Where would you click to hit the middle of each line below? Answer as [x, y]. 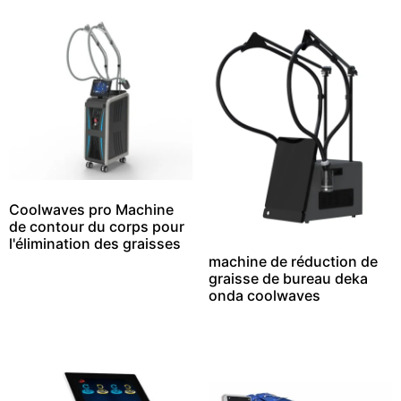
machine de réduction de [293, 262]
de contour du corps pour [97, 227]
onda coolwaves [264, 296]
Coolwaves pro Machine [91, 210]
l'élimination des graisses [95, 244]
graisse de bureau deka [288, 279]
